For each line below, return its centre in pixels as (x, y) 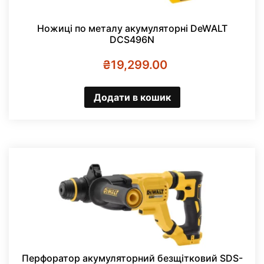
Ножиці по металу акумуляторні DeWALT (132, 28)
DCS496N (132, 39)
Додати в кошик (132, 98)
